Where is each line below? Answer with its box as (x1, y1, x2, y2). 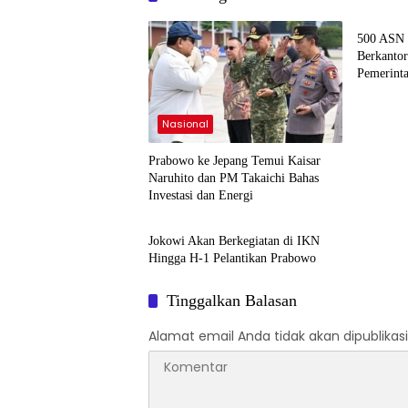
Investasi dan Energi (148, 189, 253, 203)
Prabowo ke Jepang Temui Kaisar (148, 154, 321, 168)
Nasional (162, 117, 209, 132)
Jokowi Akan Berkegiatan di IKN (148, 234, 320, 249)
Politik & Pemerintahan (162, 197, 276, 212)
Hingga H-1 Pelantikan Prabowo (148, 251, 316, 266)
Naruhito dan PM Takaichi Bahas (148, 171, 319, 186)
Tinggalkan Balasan (167, 291, 297, 311)
